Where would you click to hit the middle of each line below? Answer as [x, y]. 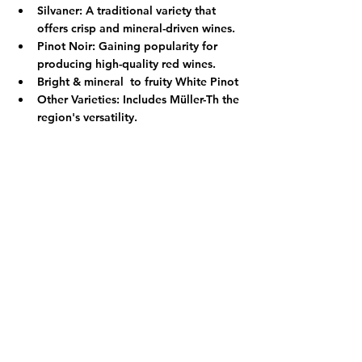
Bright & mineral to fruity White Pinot [139, 81]
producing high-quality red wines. [126, 63]
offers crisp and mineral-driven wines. [136, 28]
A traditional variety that [151, 10]
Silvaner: [60, 10]
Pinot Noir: [66, 46]
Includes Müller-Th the [181, 99]
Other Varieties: [78, 99]
